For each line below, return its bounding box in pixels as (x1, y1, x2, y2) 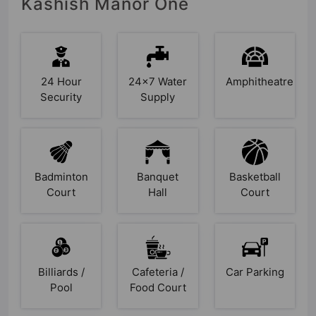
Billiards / (37, 265, 85, 279)
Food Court (129, 281, 186, 295)
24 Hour (40, 75, 82, 89)
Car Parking (225, 265, 284, 279)
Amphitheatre (225, 75, 293, 89)
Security (40, 90, 83, 104)
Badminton (34, 170, 88, 184)
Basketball (229, 170, 281, 184)
